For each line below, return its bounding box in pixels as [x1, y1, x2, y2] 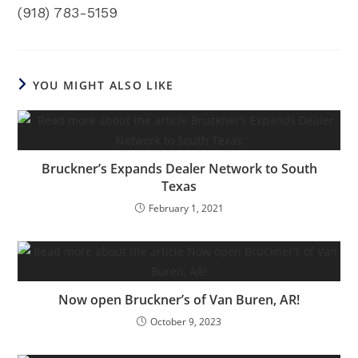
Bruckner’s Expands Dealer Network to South [41, 160, 317, 177]
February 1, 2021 [148, 201, 224, 215]
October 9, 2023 [150, 315, 221, 328]
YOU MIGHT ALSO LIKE [32, 78, 174, 93]
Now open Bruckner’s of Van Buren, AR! [58, 291, 300, 308]
